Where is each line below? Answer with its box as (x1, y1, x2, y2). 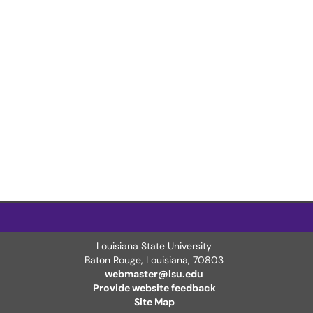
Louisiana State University (96, 240, 212, 252)
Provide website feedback (92, 282, 216, 294)
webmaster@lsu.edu (105, 268, 204, 280)
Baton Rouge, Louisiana (85, 254, 189, 266)
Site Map (133, 296, 175, 308)
